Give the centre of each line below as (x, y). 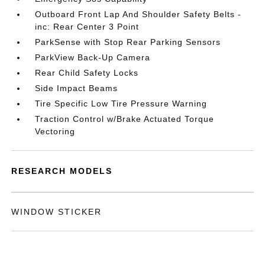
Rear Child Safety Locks (87, 73)
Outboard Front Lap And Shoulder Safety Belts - (138, 14)
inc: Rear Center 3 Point (87, 27)
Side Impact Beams (77, 88)
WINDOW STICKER (57, 212)
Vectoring (55, 131)
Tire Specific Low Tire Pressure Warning (121, 104)
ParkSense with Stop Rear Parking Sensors (128, 42)
